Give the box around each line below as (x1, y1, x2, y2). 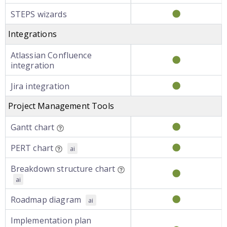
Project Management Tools (8, 100, 114, 111)
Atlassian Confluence (10, 50, 92, 61)
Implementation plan (10, 215, 92, 226)
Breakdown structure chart (10, 163, 116, 174)
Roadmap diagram (10, 194, 81, 205)
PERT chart (10, 142, 54, 154)
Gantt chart (10, 122, 55, 133)
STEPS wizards (10, 9, 67, 20)
